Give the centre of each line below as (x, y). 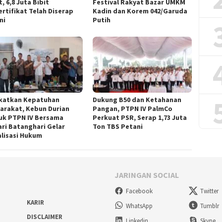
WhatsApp (139, 206)
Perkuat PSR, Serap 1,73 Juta (140, 117)
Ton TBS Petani (118, 126)
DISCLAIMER (44, 217)
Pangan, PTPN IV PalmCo (133, 108)
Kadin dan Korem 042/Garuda (140, 11)
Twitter (210, 191)
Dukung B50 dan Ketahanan (137, 99)
